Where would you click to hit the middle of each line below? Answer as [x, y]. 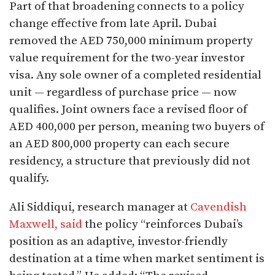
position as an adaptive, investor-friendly [118, 241]
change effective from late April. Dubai [113, 23]
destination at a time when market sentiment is [137, 258]
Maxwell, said [46, 224]
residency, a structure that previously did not [130, 161]
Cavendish [219, 207]
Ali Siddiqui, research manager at [100, 207]
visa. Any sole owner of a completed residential [135, 75]
